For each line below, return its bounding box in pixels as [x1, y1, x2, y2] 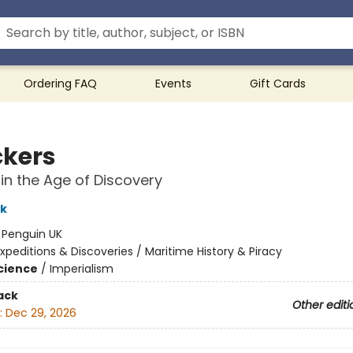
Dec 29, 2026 [5, 305, 76, 321]
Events [155, 76, 191, 91]
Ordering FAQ [24, 76, 97, 91]
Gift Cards [250, 76, 306, 91]
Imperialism [49, 261, 113, 277]
